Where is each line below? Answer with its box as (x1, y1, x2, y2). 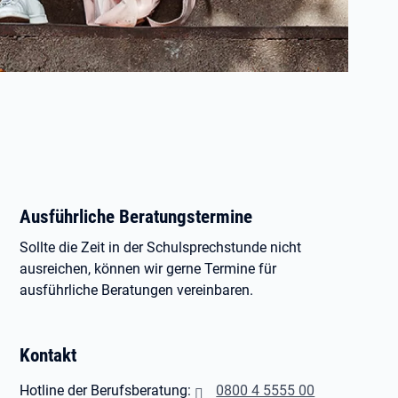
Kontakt (20, 344, 77, 366)
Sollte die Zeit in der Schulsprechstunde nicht (20, 239, 302, 256)
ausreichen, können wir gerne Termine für (20, 260, 277, 277)
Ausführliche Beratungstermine (20, 205, 253, 227)
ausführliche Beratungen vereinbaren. (20, 282, 254, 298)
